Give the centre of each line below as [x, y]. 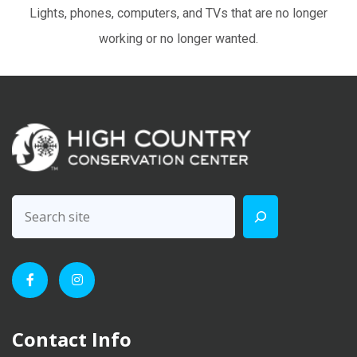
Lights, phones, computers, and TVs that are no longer [178, 13]
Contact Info [72, 339]
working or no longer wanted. [178, 38]
